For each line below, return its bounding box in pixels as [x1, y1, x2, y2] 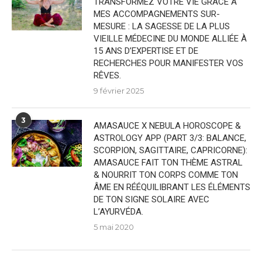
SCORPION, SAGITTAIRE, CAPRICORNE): [94, 145, 247, 156]
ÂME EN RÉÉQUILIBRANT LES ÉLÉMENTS [94, 182, 250, 192]
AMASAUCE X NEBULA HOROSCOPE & [94, 120, 241, 131]
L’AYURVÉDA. [94, 206, 143, 217]
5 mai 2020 [94, 222, 134, 232]
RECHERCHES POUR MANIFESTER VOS [94, 58, 243, 68]
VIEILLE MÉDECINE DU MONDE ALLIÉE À [94, 33, 247, 44]
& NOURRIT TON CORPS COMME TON [94, 170, 238, 180]
